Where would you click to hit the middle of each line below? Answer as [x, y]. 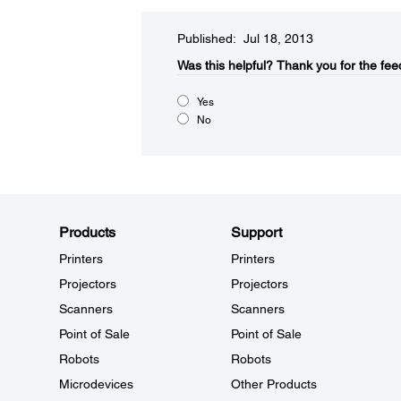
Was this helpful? [225, 65]
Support [256, 232]
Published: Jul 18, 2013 [245, 38]
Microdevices [96, 384]
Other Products [273, 384]
